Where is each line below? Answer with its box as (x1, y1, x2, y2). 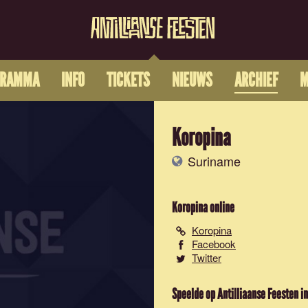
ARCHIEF (234, 69, 278, 93)
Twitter (192, 250, 221, 265)
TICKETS (106, 69, 150, 93)
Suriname (184, 152, 241, 170)
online (208, 199, 234, 217)
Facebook (192, 236, 236, 251)
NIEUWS (171, 69, 212, 93)
